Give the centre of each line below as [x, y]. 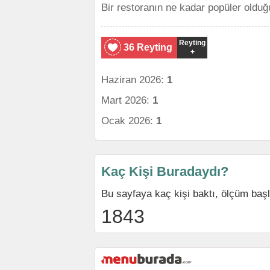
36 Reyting [148, 47]
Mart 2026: [127, 100]
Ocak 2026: [129, 121]
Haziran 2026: [134, 80]
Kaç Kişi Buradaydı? [165, 171]
